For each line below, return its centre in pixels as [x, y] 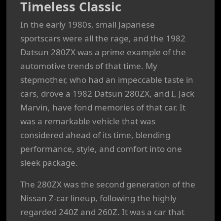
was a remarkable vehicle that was [88, 121]
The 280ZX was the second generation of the [108, 184]
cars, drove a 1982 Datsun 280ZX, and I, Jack [107, 93]
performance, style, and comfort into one [101, 149]
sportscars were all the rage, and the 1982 [103, 38]
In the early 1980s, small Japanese [88, 24]
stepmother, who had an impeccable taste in [107, 80]
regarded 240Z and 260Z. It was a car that [102, 212]
